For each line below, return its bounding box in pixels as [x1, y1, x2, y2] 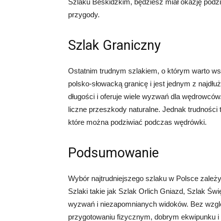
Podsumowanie [68, 145, 159, 161]
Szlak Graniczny [68, 37, 161, 53]
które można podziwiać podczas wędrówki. [68, 118, 207, 126]
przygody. [68, 10, 100, 19]
